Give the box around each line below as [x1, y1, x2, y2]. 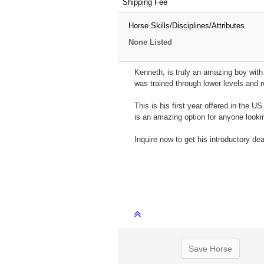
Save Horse [189, 244, 232, 254]
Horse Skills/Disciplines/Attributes [128, 21, 245, 30]
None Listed [128, 37, 172, 47]
